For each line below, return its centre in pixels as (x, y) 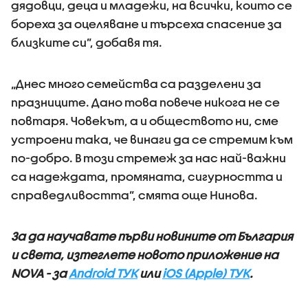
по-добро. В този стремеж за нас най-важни (148, 157)
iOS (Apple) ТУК (206, 273)
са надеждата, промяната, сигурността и (147, 176)
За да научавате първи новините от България (152, 236)
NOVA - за (40, 273)
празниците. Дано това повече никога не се (145, 102)
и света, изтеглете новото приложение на (145, 254)
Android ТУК (103, 273)
